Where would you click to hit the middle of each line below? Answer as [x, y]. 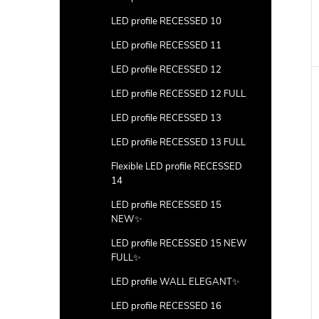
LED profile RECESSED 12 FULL [178, 94]
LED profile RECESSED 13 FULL [178, 142]
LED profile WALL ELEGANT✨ [176, 282]
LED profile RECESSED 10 [166, 21]
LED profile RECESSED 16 [166, 306]
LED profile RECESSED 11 [166, 46]
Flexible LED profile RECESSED [177, 167]
